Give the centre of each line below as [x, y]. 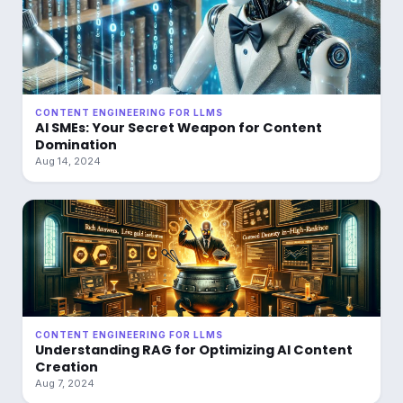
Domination [76, 145]
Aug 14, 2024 [68, 161]
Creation [67, 367]
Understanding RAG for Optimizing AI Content [194, 350]
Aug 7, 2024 [65, 383]
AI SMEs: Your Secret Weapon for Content [179, 128]
